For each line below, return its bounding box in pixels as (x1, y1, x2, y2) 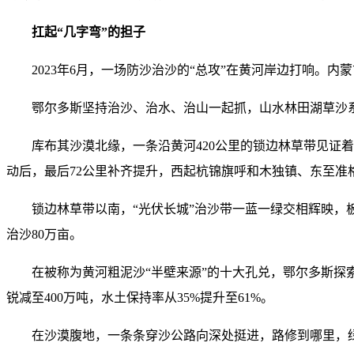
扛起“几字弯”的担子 (32, 25, 145, 39)
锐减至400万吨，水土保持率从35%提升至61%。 (6, 291, 273, 304)
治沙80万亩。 (6, 228, 82, 241)
